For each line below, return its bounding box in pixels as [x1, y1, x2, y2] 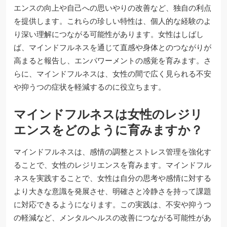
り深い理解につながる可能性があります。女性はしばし [14, 28, 204, 40]
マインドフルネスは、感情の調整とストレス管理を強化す [14, 146, 211, 157]
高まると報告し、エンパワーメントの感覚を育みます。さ [14, 55, 211, 66]
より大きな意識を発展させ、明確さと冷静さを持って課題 [14, 185, 211, 197]
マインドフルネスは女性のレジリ [14, 106, 203, 122]
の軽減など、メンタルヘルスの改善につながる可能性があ [14, 212, 211, 223]
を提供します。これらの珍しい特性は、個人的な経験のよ [14, 15, 211, 26]
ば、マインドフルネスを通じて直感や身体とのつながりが [14, 42, 211, 53]
